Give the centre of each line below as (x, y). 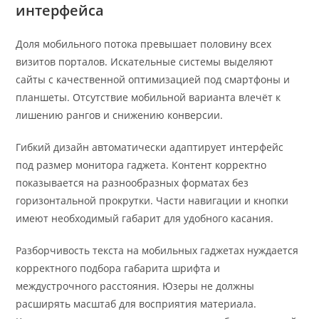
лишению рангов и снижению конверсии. (120, 115)
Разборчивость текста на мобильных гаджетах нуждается (157, 251)
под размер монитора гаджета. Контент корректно (141, 165)
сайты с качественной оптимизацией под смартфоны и (153, 80)
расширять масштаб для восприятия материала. (136, 304)
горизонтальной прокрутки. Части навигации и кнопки (152, 201)
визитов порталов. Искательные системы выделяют (145, 62)
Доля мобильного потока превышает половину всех (144, 44)
